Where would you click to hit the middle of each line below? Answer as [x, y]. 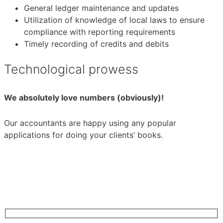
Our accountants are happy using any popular [90, 123]
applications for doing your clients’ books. [83, 135]
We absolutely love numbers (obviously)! [84, 98]
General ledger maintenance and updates [101, 8]
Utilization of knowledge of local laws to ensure [114, 20]
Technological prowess [71, 69]
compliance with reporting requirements [100, 32]
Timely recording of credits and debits [96, 44]
